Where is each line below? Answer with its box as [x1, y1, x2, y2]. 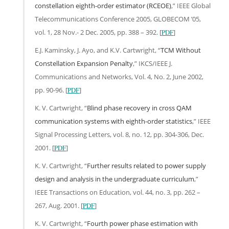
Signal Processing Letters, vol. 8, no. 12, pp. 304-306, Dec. [35, 129, 204, 139]
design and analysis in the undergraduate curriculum [35, 174, 194, 184]
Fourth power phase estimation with [87, 218, 198, 228]
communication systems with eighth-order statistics [35, 116, 192, 126]
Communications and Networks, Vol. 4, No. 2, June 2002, [35, 72, 203, 81]
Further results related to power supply [87, 161, 206, 170]
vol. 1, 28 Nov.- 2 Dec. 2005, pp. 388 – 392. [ [35, 27, 162, 37]
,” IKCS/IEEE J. [133, 58, 172, 68]
